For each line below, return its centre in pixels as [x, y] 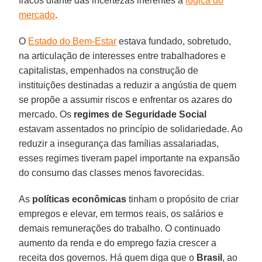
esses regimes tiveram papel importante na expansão [130, 158]
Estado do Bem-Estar [73, 41]
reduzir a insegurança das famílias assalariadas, [119, 143]
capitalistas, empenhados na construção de [109, 70]
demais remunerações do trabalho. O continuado [120, 228]
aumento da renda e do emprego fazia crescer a [118, 243]
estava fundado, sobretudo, [174, 41]
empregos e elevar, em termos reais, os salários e [121, 213]
